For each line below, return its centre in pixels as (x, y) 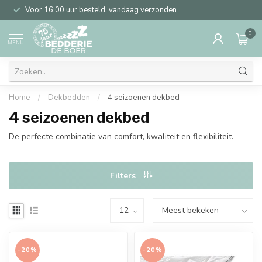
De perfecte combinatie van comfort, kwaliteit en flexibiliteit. (121, 137)
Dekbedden (69, 98)
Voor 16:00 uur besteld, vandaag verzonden (101, 10)
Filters (124, 175)
